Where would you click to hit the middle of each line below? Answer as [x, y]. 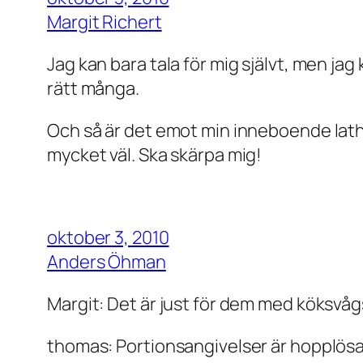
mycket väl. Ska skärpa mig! [155, 155]
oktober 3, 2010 [108, 238]
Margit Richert [105, 22]
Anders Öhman [107, 262]
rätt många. [93, 89]
